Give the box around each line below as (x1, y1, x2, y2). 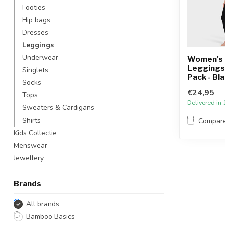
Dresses (22, 28, 48, 37)
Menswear (14, 141, 47, 150)
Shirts (22, 116, 41, 125)
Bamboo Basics (26, 212, 75, 221)
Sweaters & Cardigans (22, 103, 94, 113)
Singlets (22, 65, 48, 75)
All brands (26, 199, 59, 209)
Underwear (22, 53, 58, 62)
